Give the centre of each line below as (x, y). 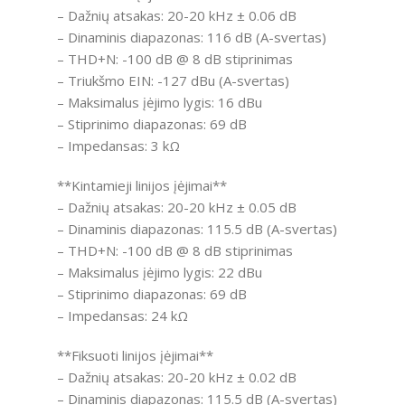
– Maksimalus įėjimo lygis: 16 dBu (159, 102)
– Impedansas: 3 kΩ (118, 145)
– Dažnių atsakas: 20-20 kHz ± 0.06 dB (176, 15)
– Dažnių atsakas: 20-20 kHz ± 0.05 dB (176, 207)
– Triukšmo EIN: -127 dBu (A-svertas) (173, 80)
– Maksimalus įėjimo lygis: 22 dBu (159, 272)
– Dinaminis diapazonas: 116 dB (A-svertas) (191, 37)
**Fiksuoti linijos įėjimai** (135, 355)
